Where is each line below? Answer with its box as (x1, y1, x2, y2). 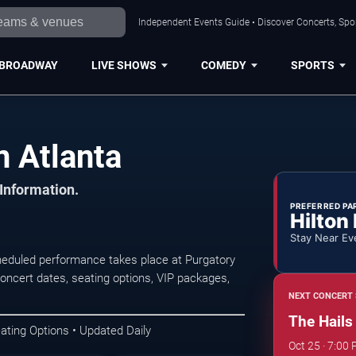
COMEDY (200, 58, 246, 72)
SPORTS (290, 58, 335, 72)
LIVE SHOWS (91, 58, 157, 72)
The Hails (288, 311, 353, 331)
